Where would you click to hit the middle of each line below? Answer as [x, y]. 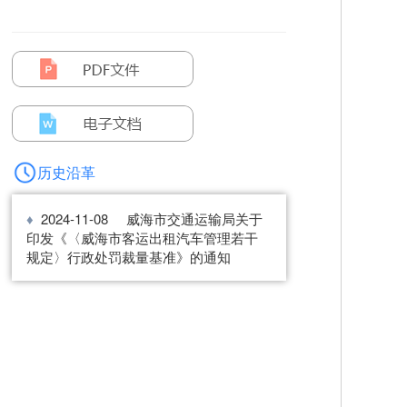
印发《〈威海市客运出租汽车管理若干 [143, 238]
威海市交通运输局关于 [195, 218]
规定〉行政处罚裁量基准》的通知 [129, 257]
